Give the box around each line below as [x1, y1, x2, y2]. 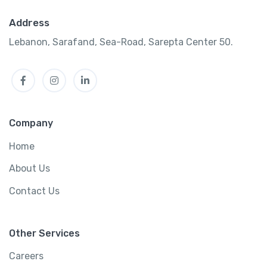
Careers [9, 250, 44, 262]
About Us [9, 163, 50, 175]
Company [9, 117, 53, 129]
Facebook [23, 67, 69, 79]
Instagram [54, 67, 103, 79]
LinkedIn [85, 67, 124, 79]
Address [9, 16, 49, 29]
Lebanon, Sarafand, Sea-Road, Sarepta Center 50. [9, 36, 233, 48]
